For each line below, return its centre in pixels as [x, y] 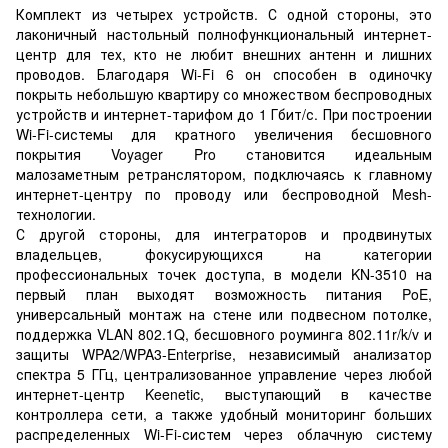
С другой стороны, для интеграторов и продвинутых [224, 233]
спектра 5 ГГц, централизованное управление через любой [224, 373]
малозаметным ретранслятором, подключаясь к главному [224, 173]
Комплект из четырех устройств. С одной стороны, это [224, 13]
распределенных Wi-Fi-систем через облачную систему [224, 433]
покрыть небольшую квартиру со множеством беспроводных [224, 93]
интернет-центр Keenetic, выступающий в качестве [224, 393]
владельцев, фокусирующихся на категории [224, 253]
